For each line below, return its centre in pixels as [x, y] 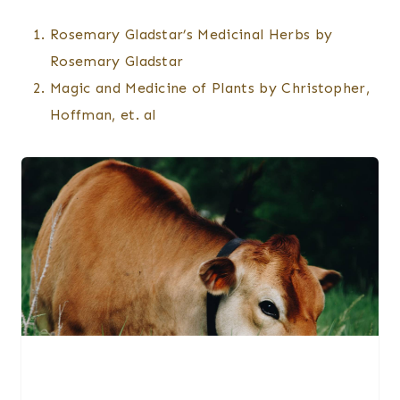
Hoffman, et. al [103, 114]
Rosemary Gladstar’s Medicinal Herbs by [192, 34]
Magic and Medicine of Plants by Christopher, [210, 87]
